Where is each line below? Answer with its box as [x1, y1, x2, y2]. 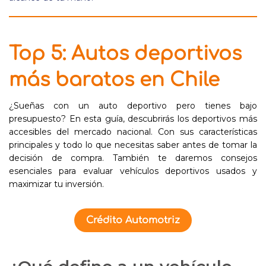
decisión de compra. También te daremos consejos [9, 153, 257, 163]
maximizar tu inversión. [9, 179, 104, 189]
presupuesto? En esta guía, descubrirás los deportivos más [9, 113, 257, 124]
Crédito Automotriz [86, 215, 180, 226]
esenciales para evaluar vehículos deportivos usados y [9, 166, 257, 176]
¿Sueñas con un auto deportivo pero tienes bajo [9, 100, 257, 111]
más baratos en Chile [9, 69, 220, 90]
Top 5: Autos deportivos [9, 43, 242, 64]
